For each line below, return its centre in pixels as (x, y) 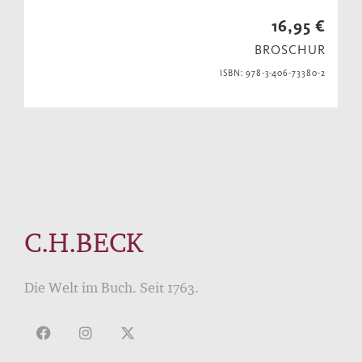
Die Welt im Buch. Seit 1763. (112, 287)
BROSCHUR (290, 50)
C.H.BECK (84, 242)
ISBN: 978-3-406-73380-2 (272, 74)
